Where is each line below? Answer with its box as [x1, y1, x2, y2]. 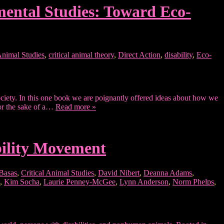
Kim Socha [4, 177, 39, 186]
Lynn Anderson [119, 177, 168, 186]
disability [164, 50, 192, 59]
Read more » [55, 102, 96, 111]
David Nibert [98, 168, 139, 177]
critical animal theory [48, 50, 114, 59]
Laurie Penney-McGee [43, 177, 115, 186]
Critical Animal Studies [21, 168, 94, 177]
